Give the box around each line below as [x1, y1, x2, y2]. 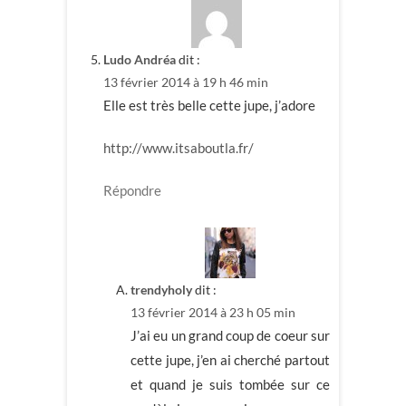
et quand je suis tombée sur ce [130, 376, 330, 393]
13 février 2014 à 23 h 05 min [130, 304, 295, 321]
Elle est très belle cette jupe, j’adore [103, 96, 315, 113]
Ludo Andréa [103, 51, 176, 67]
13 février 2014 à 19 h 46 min [103, 73, 268, 90]
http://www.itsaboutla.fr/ [103, 139, 254, 156]
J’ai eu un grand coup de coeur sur [130, 327, 330, 344]
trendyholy [130, 282, 192, 298]
